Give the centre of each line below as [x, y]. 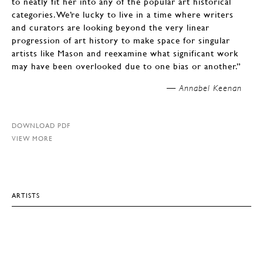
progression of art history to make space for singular [121, 40]
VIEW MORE [32, 139]
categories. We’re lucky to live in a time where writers [123, 14]
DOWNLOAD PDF [41, 126]
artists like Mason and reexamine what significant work [125, 53]
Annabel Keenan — [210, 88]
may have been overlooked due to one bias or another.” [126, 66]
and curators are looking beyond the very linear [111, 27]
